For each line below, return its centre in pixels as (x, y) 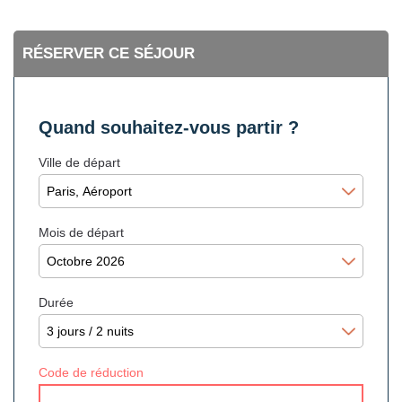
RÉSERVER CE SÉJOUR (109, 53)
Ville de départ (79, 162)
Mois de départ (81, 232)
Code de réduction (91, 372)
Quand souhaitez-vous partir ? (169, 127)
